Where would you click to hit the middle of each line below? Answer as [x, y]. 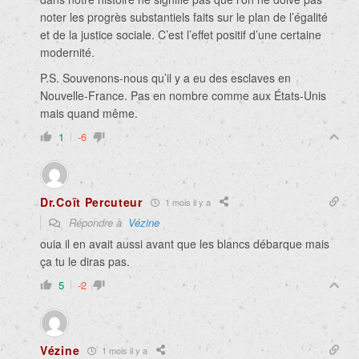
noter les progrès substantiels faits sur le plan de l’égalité [184, 17]
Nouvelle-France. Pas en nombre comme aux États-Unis [183, 96]
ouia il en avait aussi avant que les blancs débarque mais [185, 244]
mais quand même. [89, 113]
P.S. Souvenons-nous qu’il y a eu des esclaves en [165, 78]
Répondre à [97, 223]
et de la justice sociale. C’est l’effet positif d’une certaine [181, 35]
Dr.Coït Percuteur [91, 202]
